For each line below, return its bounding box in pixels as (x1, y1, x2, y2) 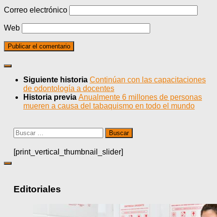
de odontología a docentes (23, 84, 114, 93)
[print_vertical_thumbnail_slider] (14, 148, 123, 156)
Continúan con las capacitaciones (90, 76, 206, 84)
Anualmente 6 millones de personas (78, 93, 202, 102)
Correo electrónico (4, 6, 67, 15)
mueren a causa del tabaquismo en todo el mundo (23, 102, 195, 110)
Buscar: (13, 127, 39, 136)
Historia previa (23, 93, 78, 102)
